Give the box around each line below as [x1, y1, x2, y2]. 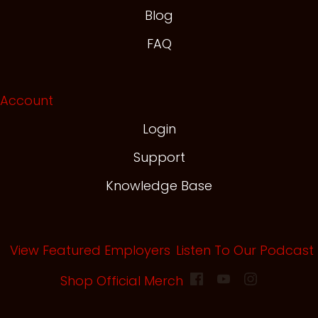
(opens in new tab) [182, 271, 305, 290]
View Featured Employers [10, 241, 170, 259]
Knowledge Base [106, 176, 212, 194]
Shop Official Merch [60, 272, 183, 290]
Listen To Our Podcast [176, 241, 314, 259]
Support [133, 148, 185, 166]
